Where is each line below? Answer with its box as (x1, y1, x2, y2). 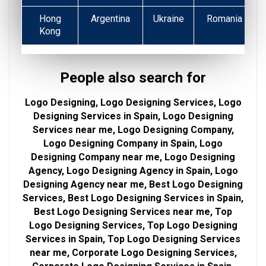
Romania (207, 12, 242, 24)
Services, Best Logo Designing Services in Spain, (23, 192, 243, 204)
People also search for (60, 69, 206, 86)
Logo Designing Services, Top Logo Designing (28, 219, 237, 231)
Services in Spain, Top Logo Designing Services (26, 233, 240, 245)
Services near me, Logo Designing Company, (32, 123, 234, 135)
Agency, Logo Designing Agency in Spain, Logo (28, 164, 238, 176)
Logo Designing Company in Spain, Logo (43, 137, 223, 149)
